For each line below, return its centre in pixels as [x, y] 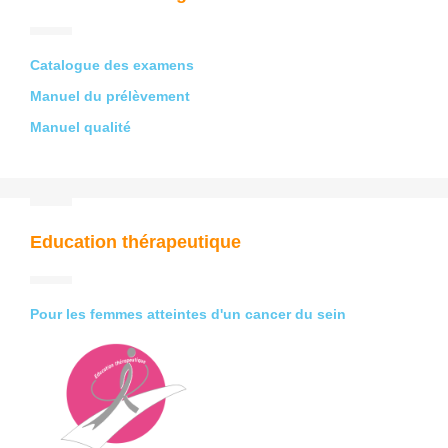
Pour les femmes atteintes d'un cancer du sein [188, 314]
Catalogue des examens [112, 65]
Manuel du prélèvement [110, 96]
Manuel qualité [80, 127]
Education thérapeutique [135, 242]
